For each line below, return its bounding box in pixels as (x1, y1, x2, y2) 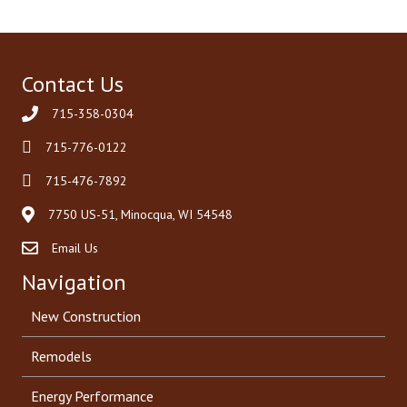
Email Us (52, 240, 98, 256)
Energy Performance (31, 387, 154, 405)
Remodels (31, 347, 92, 365)
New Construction (31, 307, 141, 325)
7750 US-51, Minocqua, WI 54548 (48, 206, 233, 223)
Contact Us (22, 70, 124, 98)
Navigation (22, 268, 126, 296)
